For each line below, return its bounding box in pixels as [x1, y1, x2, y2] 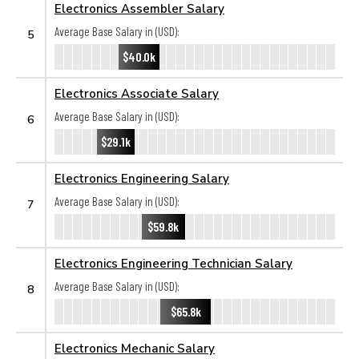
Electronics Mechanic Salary [54, 341, 215, 355]
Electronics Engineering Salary [54, 171, 229, 185]
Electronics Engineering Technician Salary [54, 256, 292, 270]
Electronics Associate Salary [54, 86, 219, 100]
